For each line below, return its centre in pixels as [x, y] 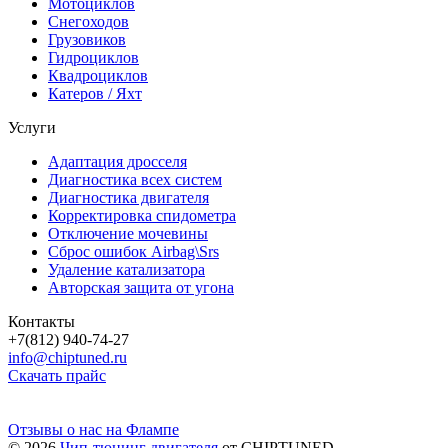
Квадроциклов [98, 75]
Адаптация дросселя [117, 161]
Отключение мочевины [128, 233]
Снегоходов [88, 21]
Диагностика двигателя [128, 197]
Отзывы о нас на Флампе [93, 429]
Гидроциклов [93, 57]
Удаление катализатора [126, 269]
